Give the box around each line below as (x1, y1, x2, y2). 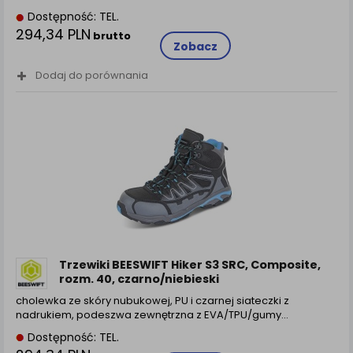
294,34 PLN (16, 24, 91, 45)
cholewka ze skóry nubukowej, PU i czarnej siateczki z (16, 292, 289, 308)
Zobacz (173, 39, 217, 55)
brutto (91, 28, 131, 44)
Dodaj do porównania (35, 68, 148, 84)
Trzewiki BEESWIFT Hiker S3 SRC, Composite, (59, 256, 321, 273)
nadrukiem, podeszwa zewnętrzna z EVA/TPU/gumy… (16, 307, 288, 322)
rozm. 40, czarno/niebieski (59, 270, 219, 287)
